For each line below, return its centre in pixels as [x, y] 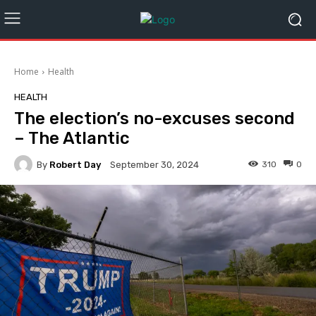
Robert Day [75, 164]
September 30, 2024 [154, 165]
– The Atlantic [72, 138]
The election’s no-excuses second [154, 119]
